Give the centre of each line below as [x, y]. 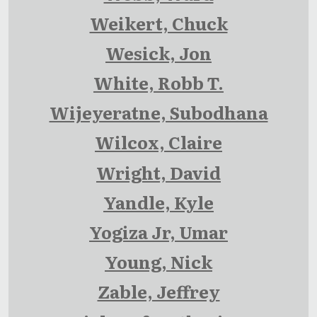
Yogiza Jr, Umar [158, 232]
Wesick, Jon [158, 52]
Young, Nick [158, 262]
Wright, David [158, 172]
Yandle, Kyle [158, 202]
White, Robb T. [158, 83]
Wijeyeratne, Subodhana [158, 113]
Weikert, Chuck [158, 23]
